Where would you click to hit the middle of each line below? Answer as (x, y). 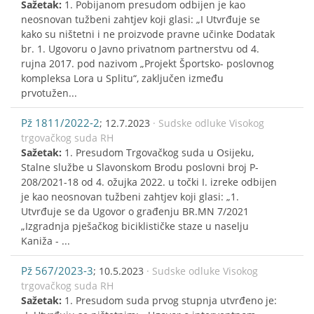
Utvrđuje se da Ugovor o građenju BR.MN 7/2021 (135, 211)
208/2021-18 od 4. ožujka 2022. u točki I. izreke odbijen (149, 182)
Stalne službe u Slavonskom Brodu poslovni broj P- (140, 167)
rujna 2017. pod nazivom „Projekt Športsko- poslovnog (148, 63)
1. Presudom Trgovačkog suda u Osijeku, (159, 152)
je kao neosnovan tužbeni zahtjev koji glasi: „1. (130, 196)
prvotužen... (49, 93)
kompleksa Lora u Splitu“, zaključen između (122, 78)
